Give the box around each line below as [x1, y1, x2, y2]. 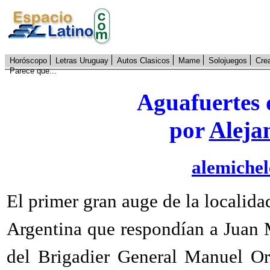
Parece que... [10, 66, 57, 75]
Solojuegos [209, 56, 247, 65]
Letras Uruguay [55, 56, 108, 65]
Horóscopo [10, 56, 47, 65]
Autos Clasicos [117, 56, 170, 65]
